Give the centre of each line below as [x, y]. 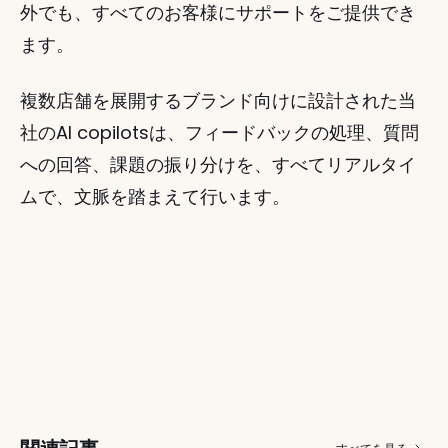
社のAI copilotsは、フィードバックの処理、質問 [219, 132]
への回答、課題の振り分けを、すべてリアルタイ [218, 164]
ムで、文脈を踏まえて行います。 [155, 196]
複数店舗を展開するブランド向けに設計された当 [218, 100]
